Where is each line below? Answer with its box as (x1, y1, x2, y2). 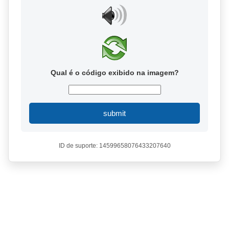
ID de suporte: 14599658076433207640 (58, 142, 171, 149)
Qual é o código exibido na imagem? (50, 68, 179, 77)
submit (103, 109, 126, 118)
